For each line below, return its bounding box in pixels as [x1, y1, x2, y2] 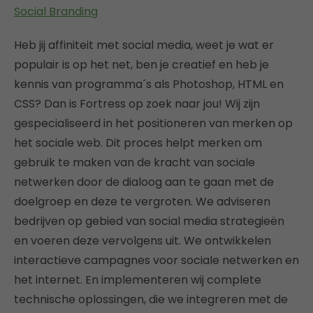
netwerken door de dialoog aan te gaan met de [14, 174, 274, 190]
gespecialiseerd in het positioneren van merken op [14, 115, 293, 131]
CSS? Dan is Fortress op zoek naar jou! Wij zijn [14, 96, 260, 112]
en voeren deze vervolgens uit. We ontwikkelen [14, 233, 271, 249]
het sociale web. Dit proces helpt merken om [14, 135, 262, 151]
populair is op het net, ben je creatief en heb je [14, 57, 269, 73]
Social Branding [14, 3, 98, 20]
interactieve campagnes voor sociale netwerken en [14, 252, 299, 268]
